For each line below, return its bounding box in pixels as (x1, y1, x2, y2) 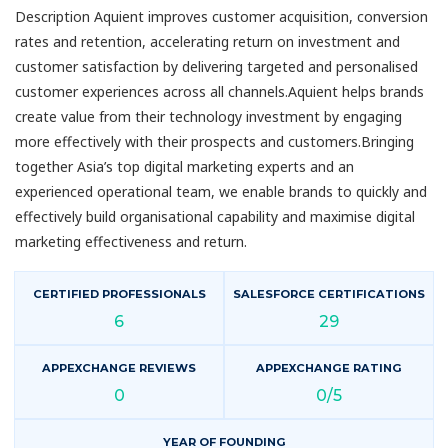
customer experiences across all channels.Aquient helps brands (15, 82, 424, 102)
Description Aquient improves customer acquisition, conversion (15, 7, 428, 27)
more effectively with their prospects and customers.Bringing (15, 132, 414, 152)
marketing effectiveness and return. (15, 232, 247, 252)
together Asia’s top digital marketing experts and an (15, 157, 354, 177)
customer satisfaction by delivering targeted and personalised (15, 57, 418, 77)
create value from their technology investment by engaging (15, 107, 402, 127)
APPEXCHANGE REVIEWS (42, 360, 196, 375)
